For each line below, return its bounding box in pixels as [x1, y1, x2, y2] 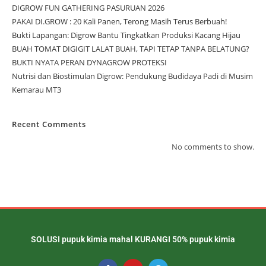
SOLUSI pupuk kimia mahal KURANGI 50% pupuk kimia [31, 234, 235, 244]
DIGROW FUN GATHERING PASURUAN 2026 [12, 2, 164, 13]
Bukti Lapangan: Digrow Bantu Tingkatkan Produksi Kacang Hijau [12, 29, 240, 40]
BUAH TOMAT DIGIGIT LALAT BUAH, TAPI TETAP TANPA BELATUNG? [12, 43, 249, 54]
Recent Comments [12, 118, 86, 129]
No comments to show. [172, 141, 254, 152]
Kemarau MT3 [12, 84, 61, 95]
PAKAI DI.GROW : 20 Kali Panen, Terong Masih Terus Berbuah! [12, 15, 227, 27]
